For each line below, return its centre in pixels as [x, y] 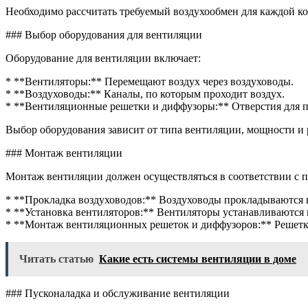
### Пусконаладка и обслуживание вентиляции [118, 293]
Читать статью [56, 258]
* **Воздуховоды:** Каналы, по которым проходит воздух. [145, 93]
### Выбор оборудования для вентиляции [104, 34]
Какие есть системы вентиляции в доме [198, 258]
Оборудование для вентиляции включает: [103, 58]
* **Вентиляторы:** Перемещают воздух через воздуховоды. [150, 81]
